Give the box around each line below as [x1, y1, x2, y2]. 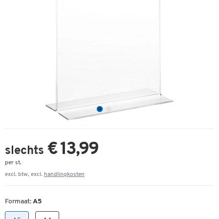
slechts [5, 145, 47, 157]
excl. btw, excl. [5, 172, 44, 177]
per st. [5, 160, 22, 166]
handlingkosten [44, 172, 85, 177]
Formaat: [5, 198, 33, 205]
